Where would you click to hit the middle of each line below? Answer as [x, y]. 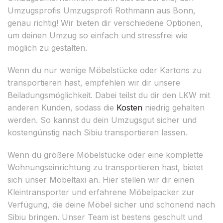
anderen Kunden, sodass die [62, 107]
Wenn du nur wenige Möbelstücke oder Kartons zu [105, 70]
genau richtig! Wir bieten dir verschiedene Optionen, [105, 23]
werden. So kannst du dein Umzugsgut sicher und [102, 120]
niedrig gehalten [173, 107]
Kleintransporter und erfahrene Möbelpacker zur [101, 192]
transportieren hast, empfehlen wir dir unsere [94, 82]
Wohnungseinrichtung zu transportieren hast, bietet [105, 167]
